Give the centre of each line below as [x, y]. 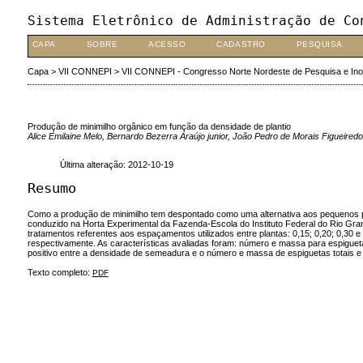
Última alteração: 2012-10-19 [116, 165]
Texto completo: [60, 272]
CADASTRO [241, 44]
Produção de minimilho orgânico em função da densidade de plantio [159, 126]
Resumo [51, 188]
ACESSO [167, 44]
